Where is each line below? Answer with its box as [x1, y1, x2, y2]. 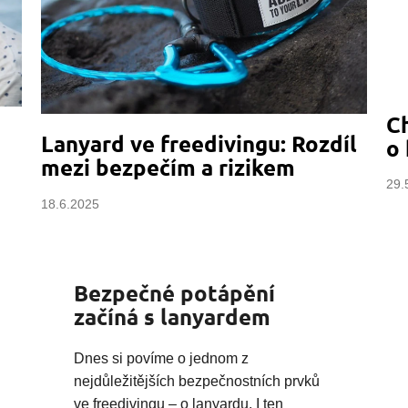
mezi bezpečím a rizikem [41, 153, 295, 182]
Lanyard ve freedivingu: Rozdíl [41, 129, 357, 158]
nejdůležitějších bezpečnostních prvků [74, 373, 320, 390]
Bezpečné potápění [74, 279, 275, 308]
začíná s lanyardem [74, 302, 270, 331]
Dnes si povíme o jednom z [74, 351, 249, 367]
